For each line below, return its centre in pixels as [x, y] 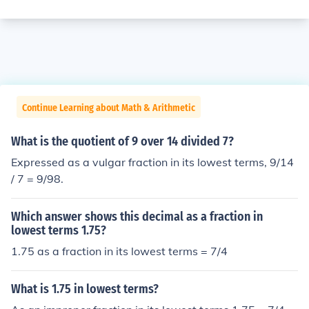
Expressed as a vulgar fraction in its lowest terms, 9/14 [152, 162]
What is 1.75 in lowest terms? [85, 289]
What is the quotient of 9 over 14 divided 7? [122, 141]
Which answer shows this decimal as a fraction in [137, 217]
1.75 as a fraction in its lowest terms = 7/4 [119, 251]
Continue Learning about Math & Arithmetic [109, 108]
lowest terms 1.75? [59, 230]
